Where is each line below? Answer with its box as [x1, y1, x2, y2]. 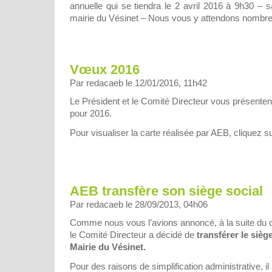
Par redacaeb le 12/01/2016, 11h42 [70, 77, 207, 88]
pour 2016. [70, 107, 112, 118]
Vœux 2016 [70, 61, 140, 77]
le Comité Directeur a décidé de [70, 229, 197, 240]
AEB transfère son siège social [70, 183, 263, 199]
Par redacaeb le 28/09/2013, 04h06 [70, 199, 208, 210]
